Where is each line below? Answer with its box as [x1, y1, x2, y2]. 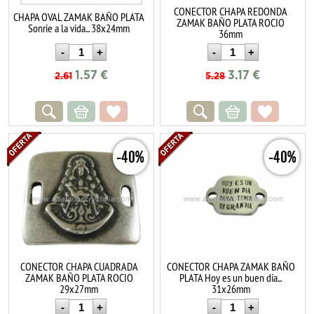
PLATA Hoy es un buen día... [179, 270, 282, 285]
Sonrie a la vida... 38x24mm [28, 20, 130, 35]
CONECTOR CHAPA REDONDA [174, 4, 288, 18]
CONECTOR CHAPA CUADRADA [20, 259, 138, 273]
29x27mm [60, 281, 99, 296]
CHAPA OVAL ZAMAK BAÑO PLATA [13, 9, 145, 24]
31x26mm [211, 281, 250, 296]
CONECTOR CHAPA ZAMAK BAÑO [166, 259, 295, 273]
